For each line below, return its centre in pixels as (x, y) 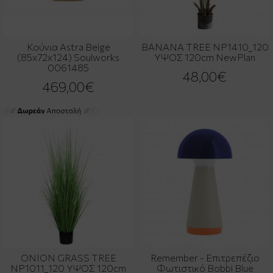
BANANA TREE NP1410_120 (205, 46)
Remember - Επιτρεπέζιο (205, 257)
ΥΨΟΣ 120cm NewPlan (205, 57)
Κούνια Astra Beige (68, 46)
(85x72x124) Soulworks (68, 57)
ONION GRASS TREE (68, 257)
